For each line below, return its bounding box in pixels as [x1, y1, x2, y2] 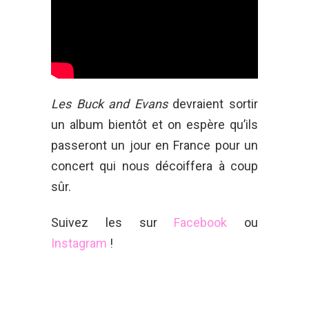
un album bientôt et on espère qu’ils [51, 117, 258, 132]
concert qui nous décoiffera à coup [51, 158, 258, 173]
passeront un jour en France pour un [51, 137, 258, 152]
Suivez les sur [51, 215, 175, 230]
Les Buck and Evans [51, 96, 168, 111]
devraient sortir [167, 96, 259, 111]
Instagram [51, 235, 107, 250]
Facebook [174, 215, 228, 230]
